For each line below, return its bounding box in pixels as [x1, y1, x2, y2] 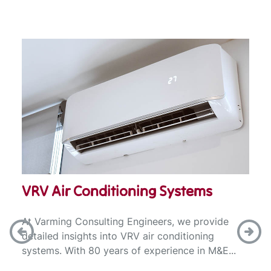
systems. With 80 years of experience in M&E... [22, 244, 236, 257]
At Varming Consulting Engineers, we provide [22, 215, 229, 228]
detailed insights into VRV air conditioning [22, 230, 214, 243]
